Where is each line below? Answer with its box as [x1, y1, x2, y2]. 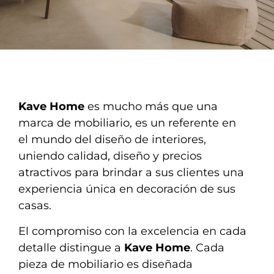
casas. [18, 199, 51, 213]
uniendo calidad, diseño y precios [18, 149, 202, 163]
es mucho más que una [84, 100, 218, 114]
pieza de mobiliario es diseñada [18, 257, 193, 271]
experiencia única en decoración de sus [18, 182, 235, 196]
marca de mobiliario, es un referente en [18, 116, 236, 130]
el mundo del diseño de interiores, [18, 133, 206, 147]
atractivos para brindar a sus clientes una [18, 166, 244, 180]
